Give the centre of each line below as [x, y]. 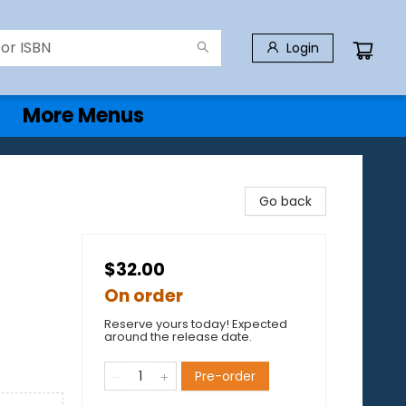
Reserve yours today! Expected [196, 324]
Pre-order [225, 376]
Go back [285, 201]
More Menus [83, 116]
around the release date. [178, 337]
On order [144, 296]
